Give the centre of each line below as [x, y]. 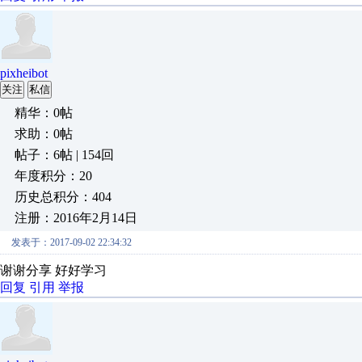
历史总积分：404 [63, 197]
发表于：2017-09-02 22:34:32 [72, 242]
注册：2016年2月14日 [76, 218]
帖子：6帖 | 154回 [64, 155]
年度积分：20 [53, 176]
